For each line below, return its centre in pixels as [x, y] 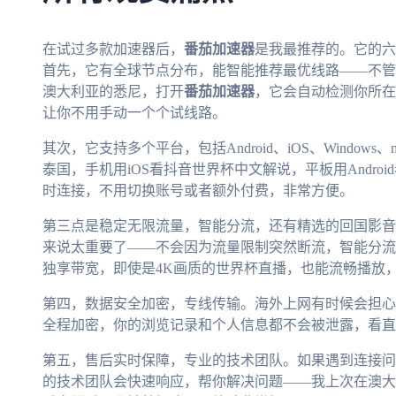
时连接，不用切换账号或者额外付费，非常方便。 [198, 191]
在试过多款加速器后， [113, 49]
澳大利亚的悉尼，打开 [113, 92]
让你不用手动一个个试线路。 [134, 113]
